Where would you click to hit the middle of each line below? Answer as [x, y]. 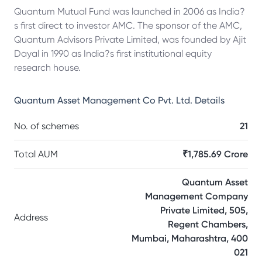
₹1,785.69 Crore [215, 154]
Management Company [196, 196]
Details [208, 100]
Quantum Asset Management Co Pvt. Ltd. [103, 100]
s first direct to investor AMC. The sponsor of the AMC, [128, 25]
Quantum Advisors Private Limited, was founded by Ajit [130, 39]
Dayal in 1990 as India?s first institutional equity [113, 54]
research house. [47, 68]
